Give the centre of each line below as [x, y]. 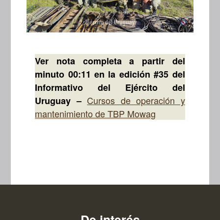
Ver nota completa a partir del [110, 61]
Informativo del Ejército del [110, 87]
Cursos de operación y [136, 100]
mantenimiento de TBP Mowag [96, 113]
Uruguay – [61, 100]
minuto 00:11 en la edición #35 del [110, 74]
